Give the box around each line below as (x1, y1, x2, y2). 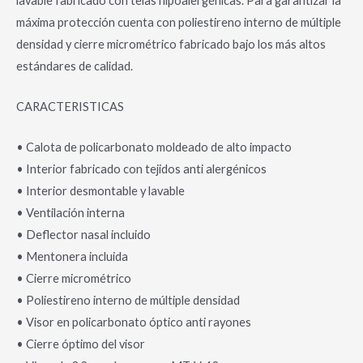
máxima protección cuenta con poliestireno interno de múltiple (16, 15, 341, 29)
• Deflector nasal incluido (16, 228, 151, 242)
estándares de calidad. (16, 58, 133, 73)
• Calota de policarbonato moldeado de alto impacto (16, 140, 292, 155)
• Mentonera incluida (16, 250, 128, 264)
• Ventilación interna (16, 206, 125, 220)
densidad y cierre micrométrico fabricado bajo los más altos (16, 36, 326, 51)
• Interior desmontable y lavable (16, 184, 185, 199)
